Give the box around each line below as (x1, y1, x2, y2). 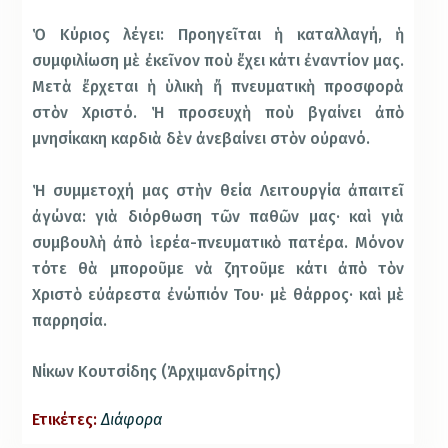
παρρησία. (32, 310, 108, 330)
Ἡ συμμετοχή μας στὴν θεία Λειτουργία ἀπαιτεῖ (32, 180, 405, 200)
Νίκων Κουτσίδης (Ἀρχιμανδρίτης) (32, 361, 282, 381)
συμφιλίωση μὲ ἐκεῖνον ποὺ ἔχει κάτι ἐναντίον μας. (32, 51, 405, 71)
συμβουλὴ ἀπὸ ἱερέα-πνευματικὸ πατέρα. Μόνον (32, 232, 405, 252)
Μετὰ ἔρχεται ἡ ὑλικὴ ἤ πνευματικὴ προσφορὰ (32, 77, 405, 97)
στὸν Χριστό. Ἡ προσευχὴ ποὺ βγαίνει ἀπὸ (32, 103, 405, 123)
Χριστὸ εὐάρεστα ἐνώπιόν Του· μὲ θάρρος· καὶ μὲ (32, 284, 405, 304)
